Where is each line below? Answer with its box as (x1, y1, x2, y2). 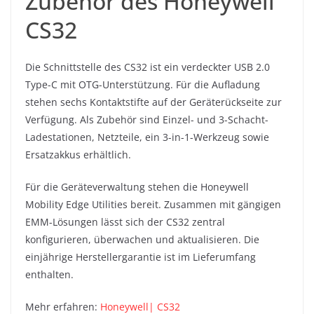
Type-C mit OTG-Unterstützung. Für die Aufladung (25, 78, 260, 92)
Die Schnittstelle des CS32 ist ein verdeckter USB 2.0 (25, 60, 270, 74)
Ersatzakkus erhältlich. (25, 148, 131, 162)
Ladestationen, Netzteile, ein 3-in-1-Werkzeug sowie (25, 130, 269, 144)
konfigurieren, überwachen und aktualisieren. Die (25, 233, 259, 247)
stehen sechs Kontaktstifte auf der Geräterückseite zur (25, 95, 282, 109)
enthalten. (25, 268, 74, 282)
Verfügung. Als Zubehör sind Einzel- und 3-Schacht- (25, 113, 268, 127)
